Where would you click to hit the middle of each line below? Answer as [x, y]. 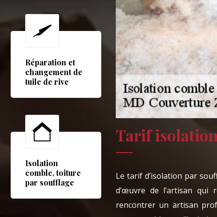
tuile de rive [47, 82]
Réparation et [50, 62]
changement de [54, 72]
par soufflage [50, 183]
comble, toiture [53, 173]
